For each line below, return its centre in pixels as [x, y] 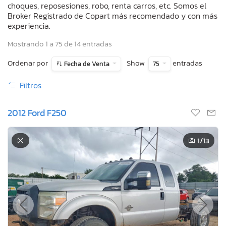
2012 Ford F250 [37, 112]
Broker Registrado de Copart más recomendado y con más [112, 15]
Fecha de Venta [87, 64]
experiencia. [29, 25]
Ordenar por [28, 63]
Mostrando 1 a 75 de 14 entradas [60, 43]
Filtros [30, 85]
